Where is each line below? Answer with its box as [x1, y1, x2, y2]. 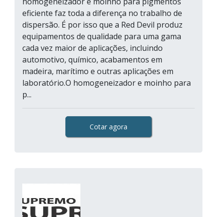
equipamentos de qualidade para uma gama [22, 31, 181, 42]
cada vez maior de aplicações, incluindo [22, 43, 163, 53]
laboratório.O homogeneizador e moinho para [22, 77, 191, 88]
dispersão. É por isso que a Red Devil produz [22, 19, 183, 30]
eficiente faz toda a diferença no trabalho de [22, 8, 182, 18]
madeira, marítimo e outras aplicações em [22, 66, 173, 77]
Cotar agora [90, 122, 127, 131]
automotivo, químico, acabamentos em [22, 54, 162, 65]
